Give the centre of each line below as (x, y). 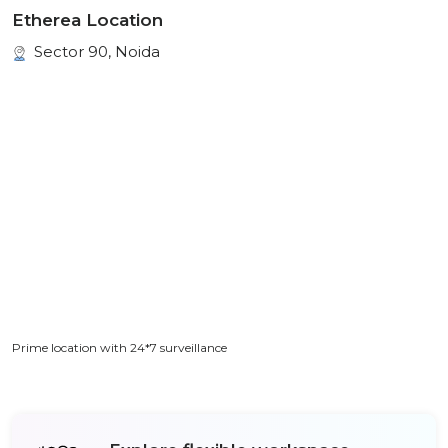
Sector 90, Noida (95, 51)
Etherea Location (87, 20)
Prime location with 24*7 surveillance (119, 347)
